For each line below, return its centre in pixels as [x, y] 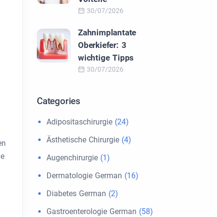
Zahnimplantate [107, 32]
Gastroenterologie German [92, 211]
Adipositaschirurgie [79, 122]
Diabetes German [76, 194]
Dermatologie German [84, 176]
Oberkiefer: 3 [102, 45]
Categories [59, 101]
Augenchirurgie [72, 158]
